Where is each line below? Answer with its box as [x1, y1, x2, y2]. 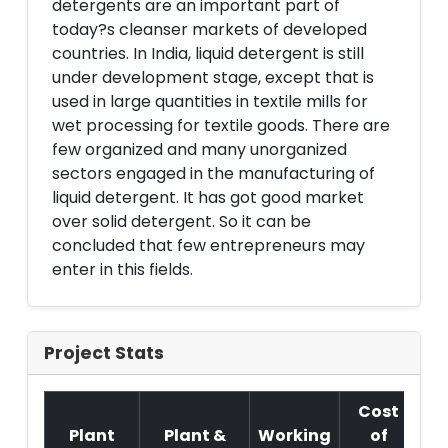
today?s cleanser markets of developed [52, 18, 367, 41]
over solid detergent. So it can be [52, 210, 311, 233]
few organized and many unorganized [52, 138, 347, 161]
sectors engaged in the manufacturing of [52, 162, 375, 185]
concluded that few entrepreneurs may [52, 234, 365, 257]
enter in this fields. [52, 258, 193, 281]
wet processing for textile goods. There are [52, 114, 390, 137]
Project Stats [44, 341, 164, 365]
